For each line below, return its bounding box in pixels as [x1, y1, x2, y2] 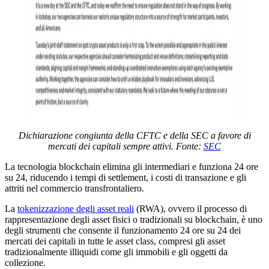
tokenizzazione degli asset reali [17, 203, 134, 214]
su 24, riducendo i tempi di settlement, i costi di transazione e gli [5, 172, 246, 183]
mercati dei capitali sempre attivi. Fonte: [48, 141, 204, 151]
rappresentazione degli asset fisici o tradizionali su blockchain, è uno [5, 214, 262, 225]
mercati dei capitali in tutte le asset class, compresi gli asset [5, 235, 225, 246]
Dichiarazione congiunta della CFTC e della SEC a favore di [18, 130, 251, 141]
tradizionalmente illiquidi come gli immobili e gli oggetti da [5, 246, 228, 257]
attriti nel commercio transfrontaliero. [5, 183, 144, 193]
